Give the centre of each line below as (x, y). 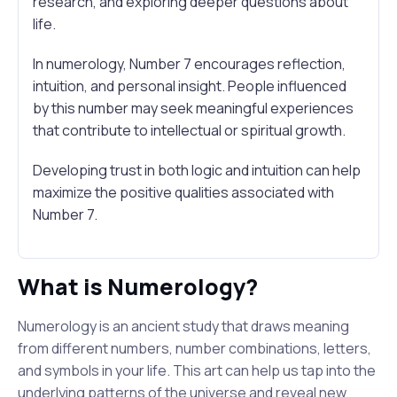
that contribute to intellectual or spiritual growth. (189, 130)
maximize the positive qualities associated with (183, 192)
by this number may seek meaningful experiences (193, 108)
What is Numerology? (138, 287)
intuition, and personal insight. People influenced (190, 86)
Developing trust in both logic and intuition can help (197, 170)
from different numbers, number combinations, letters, (195, 348)
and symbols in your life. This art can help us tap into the (197, 370)
